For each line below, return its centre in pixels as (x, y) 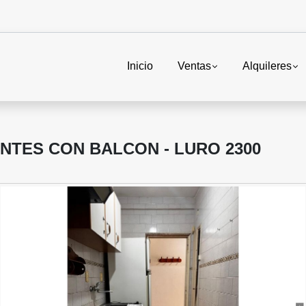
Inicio (140, 66)
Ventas (194, 66)
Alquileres (267, 66)
